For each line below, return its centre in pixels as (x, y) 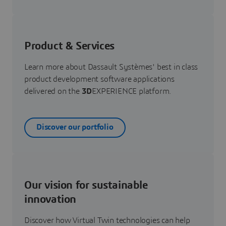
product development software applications (99, 79)
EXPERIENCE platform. (132, 91)
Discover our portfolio (75, 127)
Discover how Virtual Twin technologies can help (107, 220)
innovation (50, 199)
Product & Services (69, 46)
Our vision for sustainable (86, 185)
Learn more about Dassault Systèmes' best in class (111, 67)
